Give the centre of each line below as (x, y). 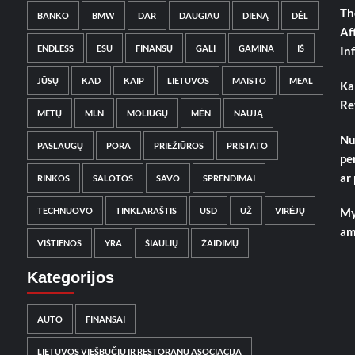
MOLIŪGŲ (147, 113)
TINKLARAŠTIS (146, 210)
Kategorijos (71, 277)
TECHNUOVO (65, 210)
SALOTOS (113, 178)
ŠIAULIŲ (162, 243)
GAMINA (256, 48)
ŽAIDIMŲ (220, 243)
